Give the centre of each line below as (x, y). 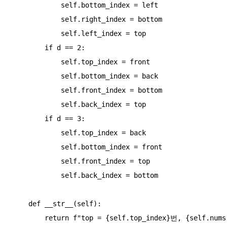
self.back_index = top (36, 104)
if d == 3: (28, 118)
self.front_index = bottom (36, 90)
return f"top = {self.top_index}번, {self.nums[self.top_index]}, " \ (28, 218)
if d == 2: (28, 47)
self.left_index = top (36, 33)
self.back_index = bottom (36, 175)
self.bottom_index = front (36, 147)
